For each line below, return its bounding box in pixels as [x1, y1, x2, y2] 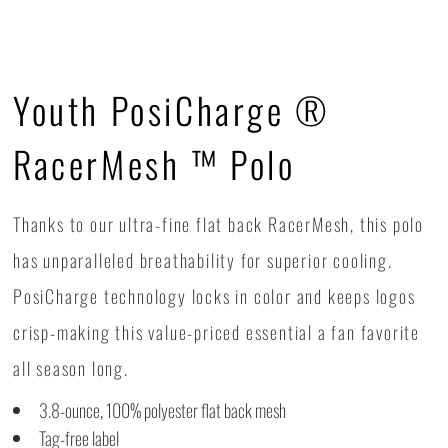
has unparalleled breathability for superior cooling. [13, 247, 393, 273]
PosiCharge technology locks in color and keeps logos [13, 283, 416, 309]
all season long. [13, 355, 129, 381]
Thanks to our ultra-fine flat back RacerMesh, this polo [13, 211, 424, 237]
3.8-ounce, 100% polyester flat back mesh [39, 397, 286, 423]
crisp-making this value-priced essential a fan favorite [13, 319, 420, 345]
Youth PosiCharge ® [13, 83, 331, 136]
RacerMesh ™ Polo [13, 137, 296, 190]
